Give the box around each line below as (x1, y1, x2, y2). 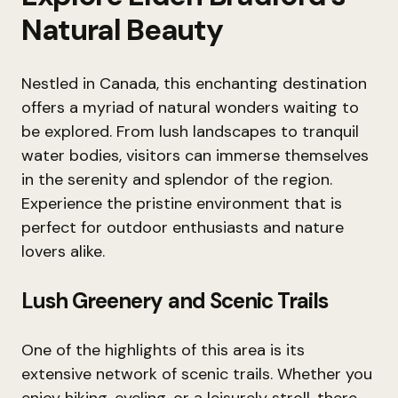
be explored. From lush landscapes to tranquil (21, 121, 359, 142)
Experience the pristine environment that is (21, 193, 342, 214)
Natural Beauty (21, 11, 223, 49)
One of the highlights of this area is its (21, 339, 305, 361)
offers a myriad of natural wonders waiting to (21, 97, 359, 118)
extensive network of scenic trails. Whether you (21, 363, 372, 385)
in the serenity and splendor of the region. (21, 169, 332, 190)
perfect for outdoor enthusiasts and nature (21, 217, 344, 238)
